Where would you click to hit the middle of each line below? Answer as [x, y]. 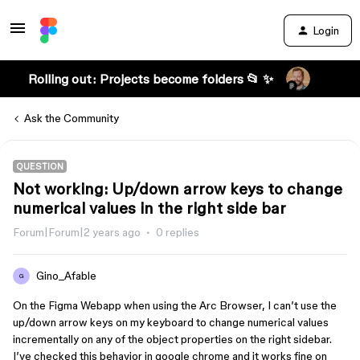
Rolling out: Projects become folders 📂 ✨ [150, 79]
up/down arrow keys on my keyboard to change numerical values [171, 322]
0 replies [178, 232]
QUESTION [40, 166]
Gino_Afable [66, 276]
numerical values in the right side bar [149, 208]
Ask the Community [72, 118]
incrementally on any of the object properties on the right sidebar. [172, 339]
